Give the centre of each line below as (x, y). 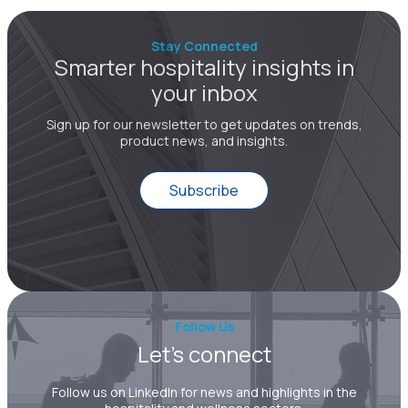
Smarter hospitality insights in (204, 67)
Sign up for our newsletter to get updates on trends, (204, 125)
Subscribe (204, 191)
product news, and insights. (204, 141)
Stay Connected (204, 46)
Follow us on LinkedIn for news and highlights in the (204, 393)
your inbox (204, 93)
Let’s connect (204, 354)
